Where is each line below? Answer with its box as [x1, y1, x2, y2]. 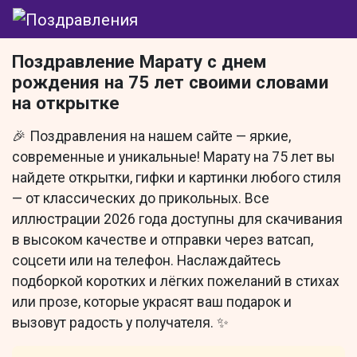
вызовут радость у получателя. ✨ [12, 315, 229, 331]
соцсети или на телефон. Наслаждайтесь [12, 253, 280, 269]
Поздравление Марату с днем [12, 51, 267, 73]
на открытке [12, 92, 120, 114]
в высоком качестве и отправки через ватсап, [12, 232, 313, 249]
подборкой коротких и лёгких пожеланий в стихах [12, 273, 339, 290]
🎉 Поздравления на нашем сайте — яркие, [12, 128, 291, 145]
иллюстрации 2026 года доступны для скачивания [12, 211, 343, 228]
